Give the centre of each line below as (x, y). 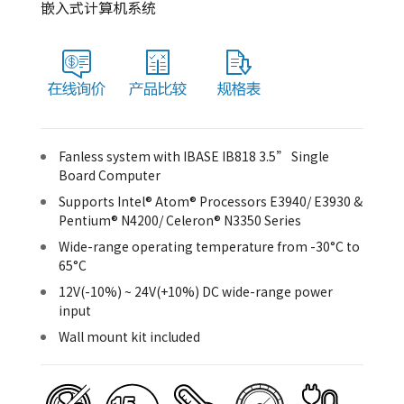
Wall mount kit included (129, 336)
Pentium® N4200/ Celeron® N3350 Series (179, 220)
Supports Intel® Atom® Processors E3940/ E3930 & (210, 201)
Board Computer (109, 174)
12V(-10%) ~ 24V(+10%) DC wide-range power (195, 291)
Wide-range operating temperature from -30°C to (209, 246)
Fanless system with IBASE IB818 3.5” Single (193, 156)
